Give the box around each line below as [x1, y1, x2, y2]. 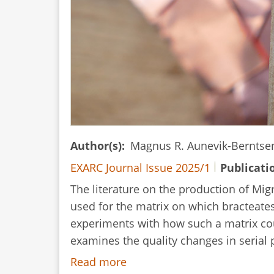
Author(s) [70, 138, 122, 154]
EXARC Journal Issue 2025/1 [70, 160, 210, 175]
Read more [70, 254, 127, 269]
